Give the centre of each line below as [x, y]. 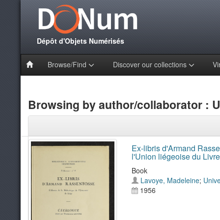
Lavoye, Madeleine [170, 180]
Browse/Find [68, 64]
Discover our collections [151, 64]
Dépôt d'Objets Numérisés [80, 41]
